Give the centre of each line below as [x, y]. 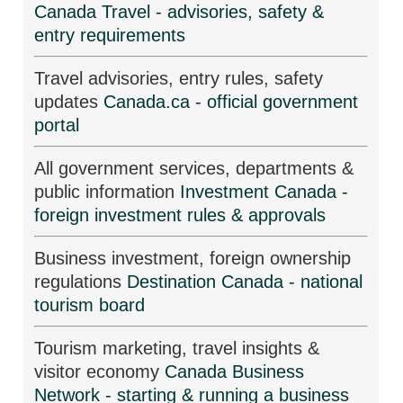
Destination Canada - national [245, 282]
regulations [81, 282]
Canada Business [235, 372]
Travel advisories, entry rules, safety [179, 78]
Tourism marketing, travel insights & [177, 348]
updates [69, 102]
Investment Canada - [264, 192]
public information [107, 192]
